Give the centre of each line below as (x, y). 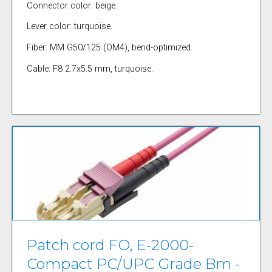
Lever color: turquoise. (69, 27)
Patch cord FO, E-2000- (110, 245)
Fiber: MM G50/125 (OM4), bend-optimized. (109, 48)
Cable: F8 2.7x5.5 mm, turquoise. (90, 69)
